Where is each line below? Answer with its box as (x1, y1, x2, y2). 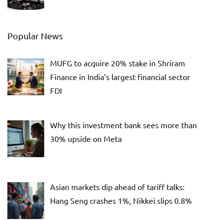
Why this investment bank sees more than (50, 120, 197, 130)
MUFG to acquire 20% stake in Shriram (50, 58, 185, 68)
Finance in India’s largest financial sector (50, 72, 190, 82)
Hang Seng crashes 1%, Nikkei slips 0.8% (50, 195, 192, 206)
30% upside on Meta (50, 134, 122, 144)
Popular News (7, 30, 63, 41)
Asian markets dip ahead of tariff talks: (50, 182, 185, 192)
